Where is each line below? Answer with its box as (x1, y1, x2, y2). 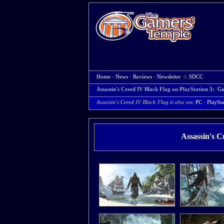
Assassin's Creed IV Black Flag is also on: (96, 99, 194, 105)
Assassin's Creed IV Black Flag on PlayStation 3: (96, 86, 216, 92)
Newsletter (157, 74, 181, 79)
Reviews (133, 74, 152, 79)
